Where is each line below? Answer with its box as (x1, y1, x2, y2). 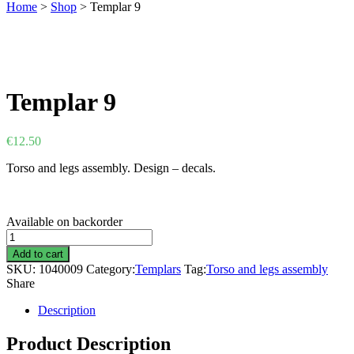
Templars (135, 262, 181, 276)
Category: (86, 262, 135, 276)
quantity (6, 256, 46, 270)
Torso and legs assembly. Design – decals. (6, 160, 216, 175)
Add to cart (13, 247, 63, 260)
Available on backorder (6, 214, 122, 228)
